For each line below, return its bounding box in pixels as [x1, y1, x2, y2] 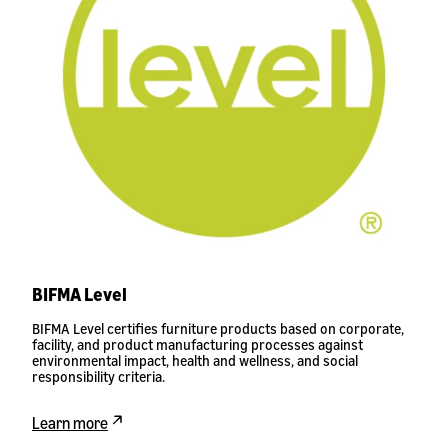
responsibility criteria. [32, 368, 165, 385]
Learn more [32, 413, 108, 433]
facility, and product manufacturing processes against [32, 336, 363, 353]
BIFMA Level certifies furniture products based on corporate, [32, 320, 404, 337]
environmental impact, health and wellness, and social [32, 352, 358, 369]
